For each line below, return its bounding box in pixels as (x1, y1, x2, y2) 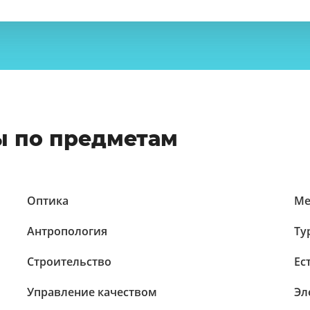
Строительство (27, 254, 112, 269)
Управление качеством (27, 284, 158, 300)
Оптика (27, 193, 69, 208)
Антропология (27, 224, 108, 239)
